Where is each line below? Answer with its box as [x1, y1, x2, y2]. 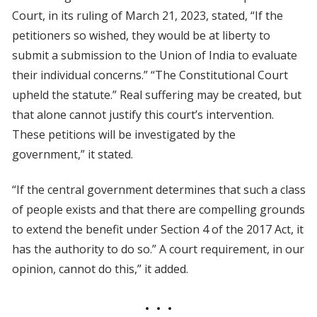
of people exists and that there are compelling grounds [11, 202, 305, 218]
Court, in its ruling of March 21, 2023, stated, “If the [11, 8, 283, 24]
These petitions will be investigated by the [11, 127, 236, 143]
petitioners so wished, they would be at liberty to [11, 28, 270, 44]
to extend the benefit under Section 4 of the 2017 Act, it [11, 221, 304, 238]
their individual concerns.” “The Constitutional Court [11, 67, 288, 83]
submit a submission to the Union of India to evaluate [11, 47, 297, 64]
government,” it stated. [11, 146, 133, 163]
